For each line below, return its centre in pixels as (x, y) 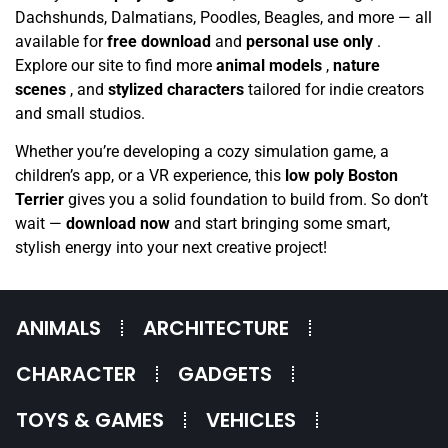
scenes (42, 89)
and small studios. (80, 113)
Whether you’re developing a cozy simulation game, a (202, 152)
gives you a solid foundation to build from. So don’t (248, 200)
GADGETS (225, 373)
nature (356, 65)
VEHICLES (251, 419)
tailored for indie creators (336, 89)
